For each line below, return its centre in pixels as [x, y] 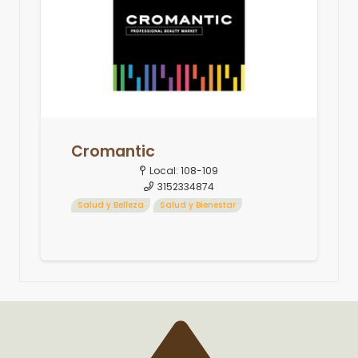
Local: [165, 171]
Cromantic [113, 152]
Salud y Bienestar [197, 205]
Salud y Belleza [110, 205]
